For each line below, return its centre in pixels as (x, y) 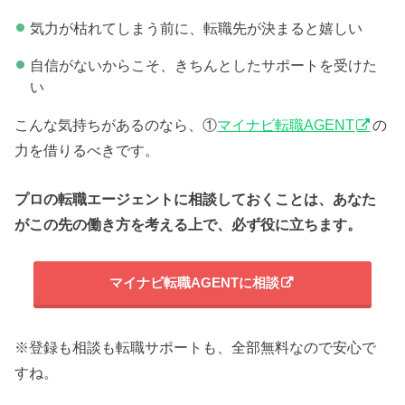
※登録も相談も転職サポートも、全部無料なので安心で (196, 348)
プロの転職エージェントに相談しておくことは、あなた (196, 199)
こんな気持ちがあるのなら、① (116, 125)
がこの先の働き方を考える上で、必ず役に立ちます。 (188, 225)
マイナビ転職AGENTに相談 (194, 283)
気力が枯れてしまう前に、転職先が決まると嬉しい (196, 28)
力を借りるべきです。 (87, 151)
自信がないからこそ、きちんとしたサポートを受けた (203, 65)
